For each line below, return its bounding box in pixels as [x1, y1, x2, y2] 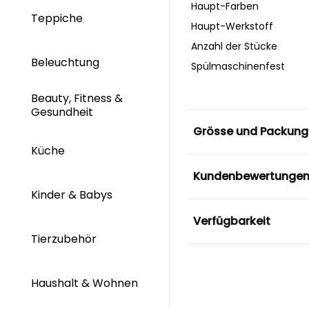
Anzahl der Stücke [190, 39, 277, 53]
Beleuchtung [31, 54, 102, 70]
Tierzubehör [31, 231, 97, 248]
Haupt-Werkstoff [190, 19, 273, 33]
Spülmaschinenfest [190, 59, 285, 73]
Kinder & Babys [31, 186, 115, 203]
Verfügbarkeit [192, 212, 270, 229]
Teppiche [31, 10, 86, 26]
